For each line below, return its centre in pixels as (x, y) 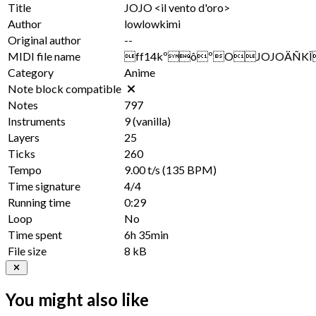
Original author (44, 39)
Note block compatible (65, 88)
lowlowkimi (152, 23)
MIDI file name (44, 56)
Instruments (37, 121)
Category (31, 72)
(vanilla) (152, 121)
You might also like (77, 299)
